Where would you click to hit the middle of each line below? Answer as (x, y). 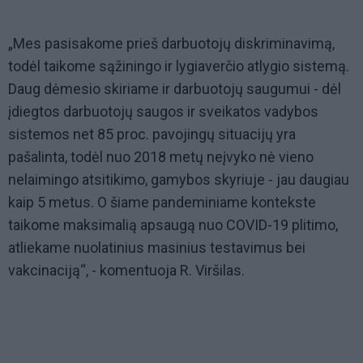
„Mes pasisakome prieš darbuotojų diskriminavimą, (171, 44)
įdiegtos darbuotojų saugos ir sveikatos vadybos (163, 112)
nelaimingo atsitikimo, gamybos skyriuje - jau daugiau (179, 180)
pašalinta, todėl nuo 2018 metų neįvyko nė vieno (161, 157)
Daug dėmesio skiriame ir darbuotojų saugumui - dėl (175, 89)
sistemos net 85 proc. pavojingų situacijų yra (152, 135)
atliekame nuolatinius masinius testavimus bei (157, 248)
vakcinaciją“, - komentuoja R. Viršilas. (126, 271)
